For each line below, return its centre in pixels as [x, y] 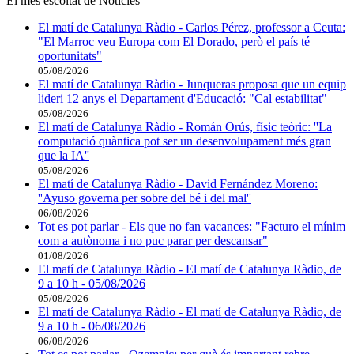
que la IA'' [64, 155]
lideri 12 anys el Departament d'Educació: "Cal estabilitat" [183, 98]
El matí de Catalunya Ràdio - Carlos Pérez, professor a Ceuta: [192, 27]
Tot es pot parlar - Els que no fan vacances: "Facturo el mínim [192, 226]
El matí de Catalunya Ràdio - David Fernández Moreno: [178, 183]
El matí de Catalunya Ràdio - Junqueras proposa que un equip [192, 84]
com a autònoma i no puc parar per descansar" [153, 240]
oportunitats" [70, 55]
